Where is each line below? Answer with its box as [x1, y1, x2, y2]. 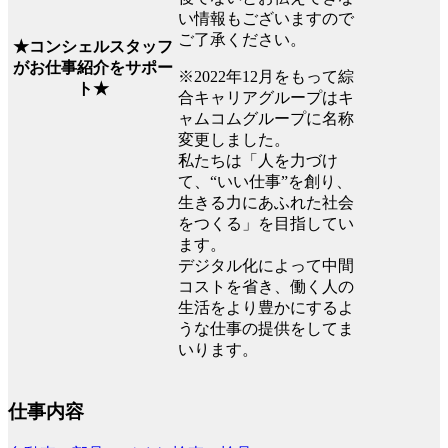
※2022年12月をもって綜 [178, 68, 354, 86]
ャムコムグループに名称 [178, 110, 354, 128]
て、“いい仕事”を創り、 [178, 173, 352, 191]
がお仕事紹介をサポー [12, 58, 173, 76]
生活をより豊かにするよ [178, 299, 354, 317]
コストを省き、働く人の [178, 278, 354, 296]
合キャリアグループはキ [178, 89, 354, 107]
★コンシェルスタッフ [12, 37, 173, 55]
